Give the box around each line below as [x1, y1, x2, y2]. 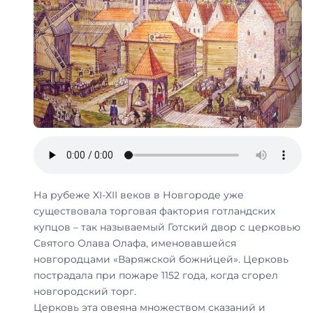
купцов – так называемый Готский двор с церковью [34, 220, 300, 233]
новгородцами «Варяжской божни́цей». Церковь [34, 252, 289, 265]
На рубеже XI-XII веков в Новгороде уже [34, 188, 244, 201]
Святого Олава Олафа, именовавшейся [34, 236, 236, 249]
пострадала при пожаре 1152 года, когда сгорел [34, 268, 278, 282]
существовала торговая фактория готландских [34, 204, 275, 217]
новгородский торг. [34, 284, 136, 298]
